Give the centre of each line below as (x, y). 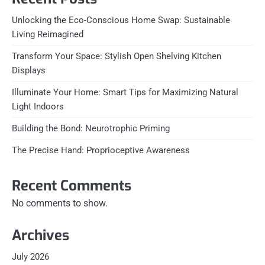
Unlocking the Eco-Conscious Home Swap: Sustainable (121, 20)
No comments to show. (60, 203)
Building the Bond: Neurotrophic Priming (91, 128)
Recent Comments (72, 186)
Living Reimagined (48, 34)
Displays (29, 70)
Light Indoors (38, 106)
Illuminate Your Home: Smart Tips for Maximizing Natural (125, 92)
